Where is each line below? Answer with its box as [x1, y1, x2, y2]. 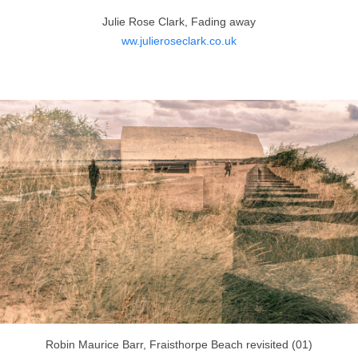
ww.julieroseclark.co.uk [121, 34, 237, 48]
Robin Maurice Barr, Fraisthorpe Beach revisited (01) [46, 338, 312, 352]
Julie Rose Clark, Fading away [102, 15, 256, 29]
